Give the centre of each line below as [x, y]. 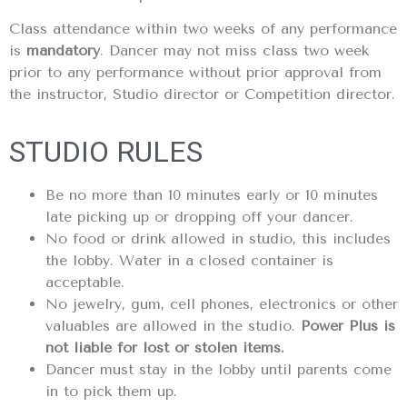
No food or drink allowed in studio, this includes [218, 238]
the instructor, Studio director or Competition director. [202, 94]
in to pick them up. [111, 391]
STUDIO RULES [106, 151]
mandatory [63, 51]
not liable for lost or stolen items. [165, 347]
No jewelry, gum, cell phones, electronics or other [222, 303]
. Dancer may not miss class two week [234, 51]
